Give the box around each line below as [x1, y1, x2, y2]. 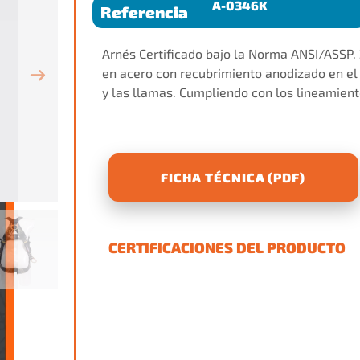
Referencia [100, 2, 188, 22]
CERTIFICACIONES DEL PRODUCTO [108, 239, 346, 256]
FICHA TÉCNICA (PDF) [161, 170, 306, 185]
